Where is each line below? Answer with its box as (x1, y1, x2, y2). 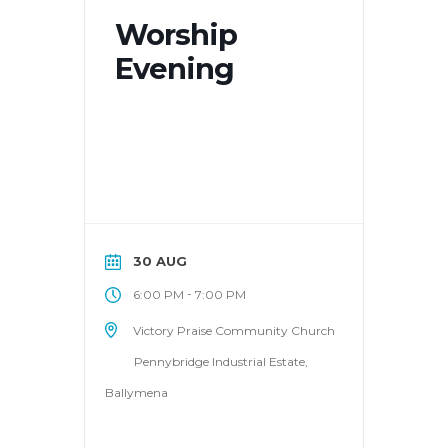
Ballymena (105, 384, 168, 400)
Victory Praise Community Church (133, 322, 336, 338)
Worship (115, 17, 237, 53)
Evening (115, 51, 234, 87)
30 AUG (133, 253, 187, 270)
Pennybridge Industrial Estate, (134, 353, 308, 369)
